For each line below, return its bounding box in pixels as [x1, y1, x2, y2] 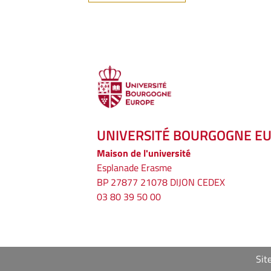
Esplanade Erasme [97, 160, 172, 175]
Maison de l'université [97, 146, 191, 161]
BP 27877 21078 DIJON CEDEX [97, 175, 225, 190]
